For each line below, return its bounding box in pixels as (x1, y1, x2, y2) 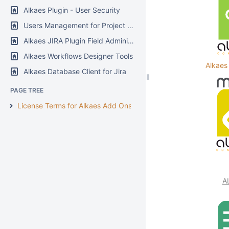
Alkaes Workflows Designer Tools (24, 52, 133, 60)
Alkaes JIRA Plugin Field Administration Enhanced (24, 36, 128, 45)
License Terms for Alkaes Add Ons (17, 101, 132, 110)
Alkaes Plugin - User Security (24, 6, 120, 14)
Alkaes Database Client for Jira (24, 67, 126, 76)
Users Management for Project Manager (24, 21, 127, 30)
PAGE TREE (10, 86, 43, 94)
